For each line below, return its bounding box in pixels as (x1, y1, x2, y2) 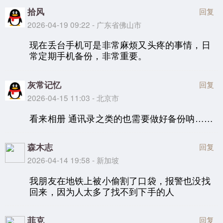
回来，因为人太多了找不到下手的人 (29, 185, 175, 198)
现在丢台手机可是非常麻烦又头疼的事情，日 (29, 38, 211, 51)
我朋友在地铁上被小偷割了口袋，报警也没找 (29, 174, 211, 187)
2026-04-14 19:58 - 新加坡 (27, 154, 119, 166)
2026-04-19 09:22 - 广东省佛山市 (27, 18, 141, 30)
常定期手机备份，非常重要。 (29, 49, 147, 62)
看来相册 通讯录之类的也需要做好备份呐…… (29, 111, 213, 124)
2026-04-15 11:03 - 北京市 (27, 92, 119, 103)
